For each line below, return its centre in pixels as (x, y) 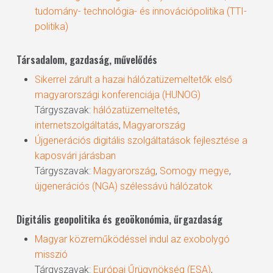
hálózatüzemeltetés (135, 110)
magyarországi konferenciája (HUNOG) (117, 95)
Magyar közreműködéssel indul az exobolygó (132, 239)
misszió (51, 254)
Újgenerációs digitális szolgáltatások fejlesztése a (141, 140)
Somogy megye (194, 171)
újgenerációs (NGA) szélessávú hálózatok (123, 186)
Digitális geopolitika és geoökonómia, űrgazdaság (119, 219)
